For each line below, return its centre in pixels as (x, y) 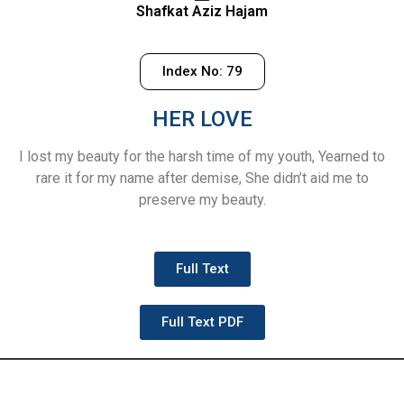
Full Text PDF (202, 321)
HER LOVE (202, 119)
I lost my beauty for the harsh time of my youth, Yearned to (202, 157)
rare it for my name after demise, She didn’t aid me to (202, 179)
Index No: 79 (202, 72)
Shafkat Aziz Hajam (202, 11)
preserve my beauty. (202, 200)
